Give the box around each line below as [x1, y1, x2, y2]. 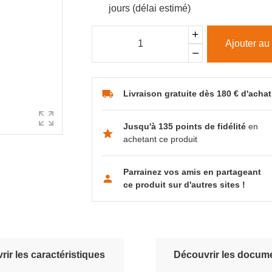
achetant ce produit [123, 134, 198, 144]
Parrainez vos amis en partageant [123, 167, 262, 177]
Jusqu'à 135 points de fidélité [123, 121, 249, 132]
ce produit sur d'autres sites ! [123, 180, 246, 190]
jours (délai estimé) [109, 2, 191, 13]
